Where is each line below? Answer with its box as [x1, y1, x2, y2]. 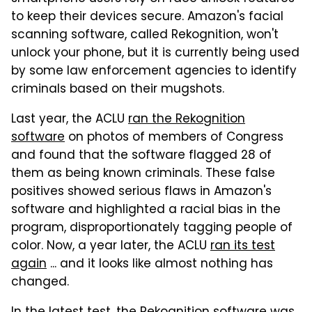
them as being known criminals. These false [11, 164, 275, 184]
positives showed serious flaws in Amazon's [11, 182, 272, 202]
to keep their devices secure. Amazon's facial [11, 8, 283, 27]
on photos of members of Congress [65, 128, 283, 148]
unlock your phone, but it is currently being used [11, 44, 299, 63]
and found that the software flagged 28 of [11, 146, 272, 166]
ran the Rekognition [128, 110, 245, 130]
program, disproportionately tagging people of [11, 219, 292, 238]
